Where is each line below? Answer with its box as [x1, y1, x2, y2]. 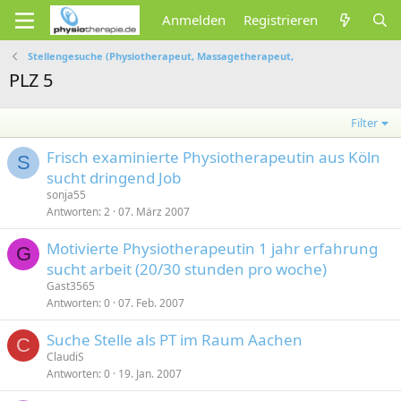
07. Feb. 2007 [118, 295, 184, 311]
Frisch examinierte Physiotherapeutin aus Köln [47, 147, 380, 167]
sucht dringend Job [47, 167, 181, 188]
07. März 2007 [118, 204, 190, 219]
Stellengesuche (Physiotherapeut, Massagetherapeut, [27, 49, 294, 63]
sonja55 [47, 187, 86, 202]
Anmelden [162, 11, 226, 29]
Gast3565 [47, 278, 95, 294]
